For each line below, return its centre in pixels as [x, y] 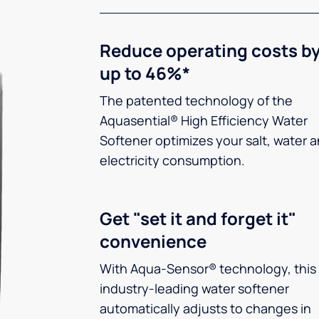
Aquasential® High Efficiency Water [204, 120]
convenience [153, 241]
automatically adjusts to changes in [205, 308]
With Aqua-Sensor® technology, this [208, 268]
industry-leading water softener [194, 288]
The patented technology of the [196, 100]
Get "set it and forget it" [198, 218]
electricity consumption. [172, 160]
